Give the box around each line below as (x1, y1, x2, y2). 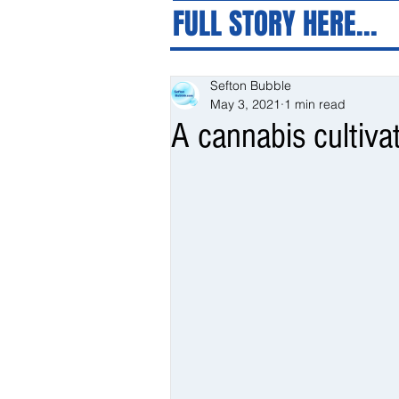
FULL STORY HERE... (173, 2, 378, 45)
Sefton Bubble (210, 77, 291, 94)
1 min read (284, 96, 346, 112)
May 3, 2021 (210, 96, 281, 112)
